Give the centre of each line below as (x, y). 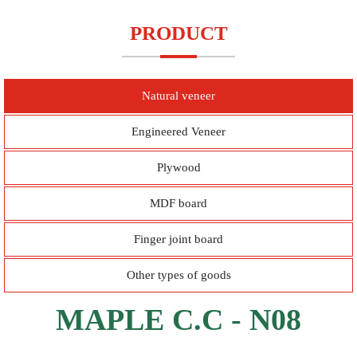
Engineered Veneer (178, 131)
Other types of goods (178, 275)
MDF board (178, 203)
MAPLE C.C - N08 (178, 319)
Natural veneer (178, 95)
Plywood (178, 167)
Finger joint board (178, 239)
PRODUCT (178, 33)
